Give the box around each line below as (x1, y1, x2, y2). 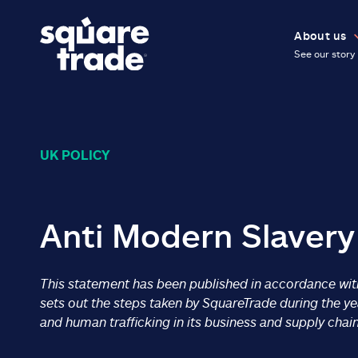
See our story (294, 48, 356, 60)
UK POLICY (40, 147, 110, 163)
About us (294, 29, 347, 42)
